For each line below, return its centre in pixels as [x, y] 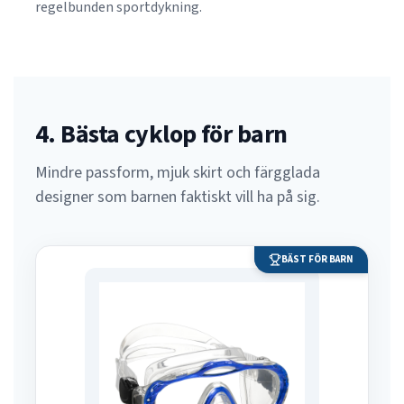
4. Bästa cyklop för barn [161, 134]
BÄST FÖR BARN [317, 259]
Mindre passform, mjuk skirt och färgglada [178, 173]
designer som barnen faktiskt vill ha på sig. [178, 197]
